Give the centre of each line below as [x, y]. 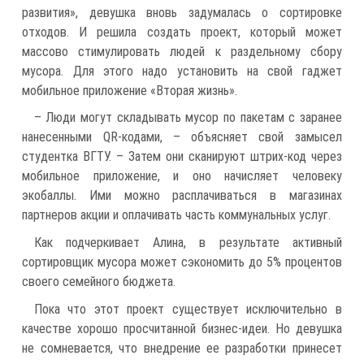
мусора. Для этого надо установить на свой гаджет [182, 71]
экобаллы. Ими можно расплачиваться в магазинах [182, 196]
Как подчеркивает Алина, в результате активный [188, 242]
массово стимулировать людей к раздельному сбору [182, 51]
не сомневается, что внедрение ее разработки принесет [182, 348]
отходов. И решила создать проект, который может [182, 32]
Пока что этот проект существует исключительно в [188, 309]
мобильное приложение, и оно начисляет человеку [182, 176]
